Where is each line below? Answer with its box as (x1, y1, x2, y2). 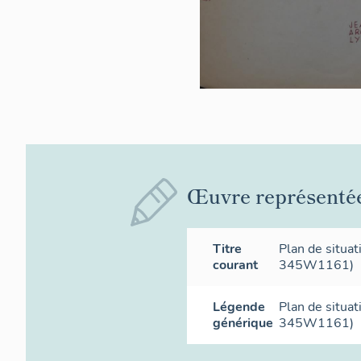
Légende (213, 298, 265, 317)
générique (213, 314, 273, 333)
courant (213, 256, 258, 275)
